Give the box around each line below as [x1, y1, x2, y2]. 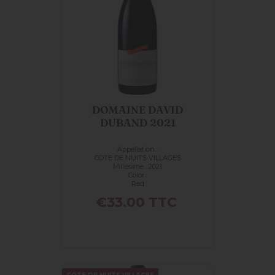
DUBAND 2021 [99, 116, 176, 129]
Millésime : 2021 [149, 162, 162, 171]
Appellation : [117, 145, 158, 153]
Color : [128, 171, 147, 179]
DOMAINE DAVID [92, 103, 183, 116]
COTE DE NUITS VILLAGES [94, 153, 181, 162]
